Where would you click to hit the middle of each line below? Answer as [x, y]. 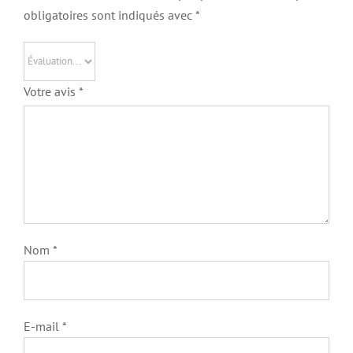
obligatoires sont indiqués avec [109, 15]
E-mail [43, 326]
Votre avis [51, 91]
